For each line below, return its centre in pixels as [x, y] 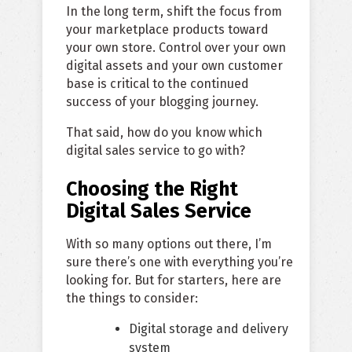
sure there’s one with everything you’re [180, 262]
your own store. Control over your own [176, 48]
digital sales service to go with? [156, 151]
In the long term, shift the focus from [174, 12]
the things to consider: [132, 299]
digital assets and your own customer [174, 66]
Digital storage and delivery [209, 329]
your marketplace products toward [167, 30]
